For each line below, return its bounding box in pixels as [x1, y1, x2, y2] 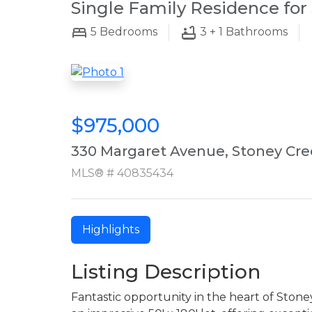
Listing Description [71, 259, 260, 283]
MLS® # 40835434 [71, 166, 173, 180]
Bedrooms [97, 25, 157, 38]
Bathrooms [223, 25, 288, 38]
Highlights [82, 222, 139, 236]
